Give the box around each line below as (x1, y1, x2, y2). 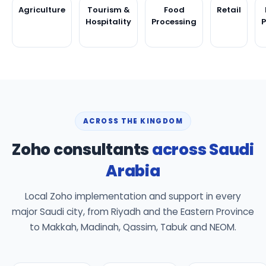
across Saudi (151, 138, 254, 160)
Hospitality (85, 15, 131, 27)
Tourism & (87, 4, 130, 15)
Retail (217, 4, 241, 15)
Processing (151, 15, 197, 27)
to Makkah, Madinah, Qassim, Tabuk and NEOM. (30, 220, 236, 233)
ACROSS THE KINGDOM (83, 116, 183, 126)
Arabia (106, 160, 160, 182)
